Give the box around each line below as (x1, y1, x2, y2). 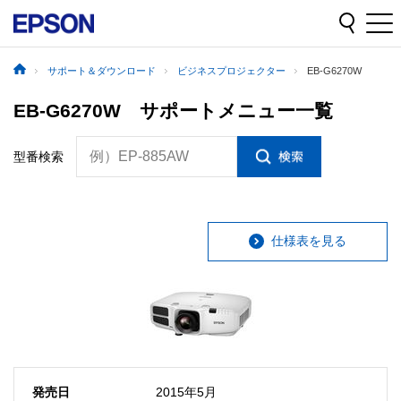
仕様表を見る (271, 234, 346, 249)
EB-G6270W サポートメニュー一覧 (13, 99, 333, 121)
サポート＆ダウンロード (47, 65, 156, 77)
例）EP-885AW (90, 148, 189, 164)
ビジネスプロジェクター (177, 65, 286, 77)
